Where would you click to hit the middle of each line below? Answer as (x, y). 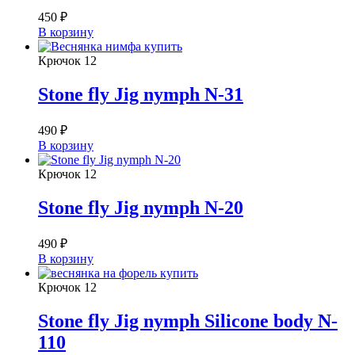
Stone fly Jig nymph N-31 (141, 95)
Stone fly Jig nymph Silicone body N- (188, 321)
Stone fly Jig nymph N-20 (141, 208)
